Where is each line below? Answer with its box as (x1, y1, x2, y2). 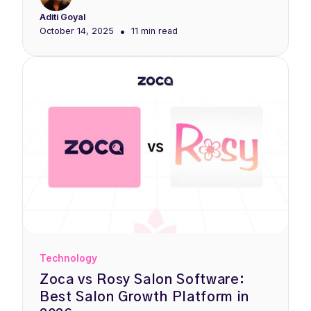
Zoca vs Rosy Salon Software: (40, 272, 245, 287)
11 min (131, 26, 155, 37)
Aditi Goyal (40, 11, 85, 22)
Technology (40, 252, 97, 264)
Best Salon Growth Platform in (40, 289, 249, 304)
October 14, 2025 (40, 26, 114, 37)
